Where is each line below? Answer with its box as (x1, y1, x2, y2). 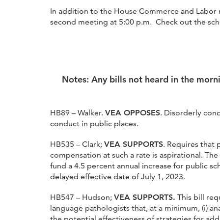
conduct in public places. (50, 118, 138, 128)
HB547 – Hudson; (50, 192, 114, 202)
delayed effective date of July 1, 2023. (50, 171, 185, 181)
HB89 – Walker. (50, 108, 105, 117)
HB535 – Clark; (50, 139, 104, 149)
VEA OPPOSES (105, 108, 160, 117)
